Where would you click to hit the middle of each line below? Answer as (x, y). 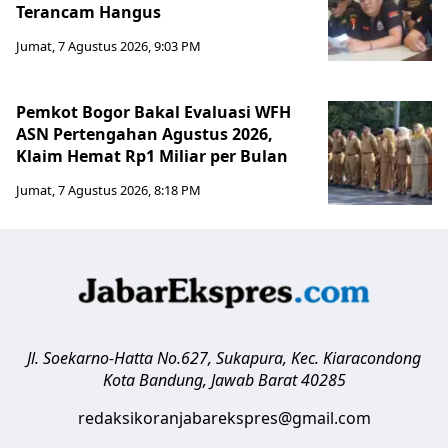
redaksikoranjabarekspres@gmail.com (224, 417)
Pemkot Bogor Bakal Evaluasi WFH (153, 111)
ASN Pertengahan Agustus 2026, (144, 133)
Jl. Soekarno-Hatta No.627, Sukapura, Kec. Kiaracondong (224, 357)
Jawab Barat (253, 379)
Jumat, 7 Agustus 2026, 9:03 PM (108, 45)
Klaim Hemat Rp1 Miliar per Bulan (154, 155)
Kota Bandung (152, 379)
